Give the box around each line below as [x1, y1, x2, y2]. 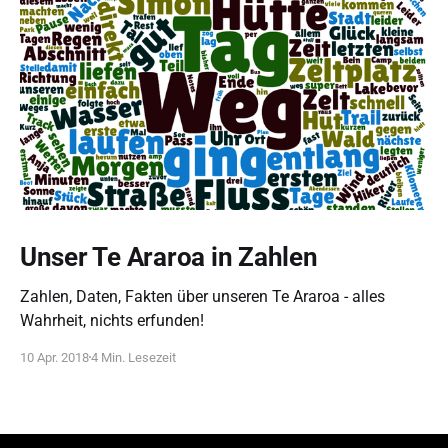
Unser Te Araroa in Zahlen [20, 241, 318, 272]
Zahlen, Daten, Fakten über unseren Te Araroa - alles [20, 286, 385, 306]
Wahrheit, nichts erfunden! [20, 310, 204, 330]
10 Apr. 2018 [20, 349, 89, 365]
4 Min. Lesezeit [91, 349, 176, 365]
